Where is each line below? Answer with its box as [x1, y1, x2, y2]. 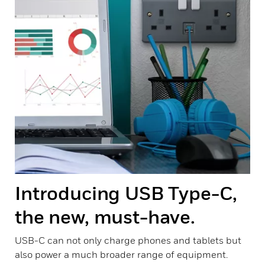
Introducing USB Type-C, [15, 182, 238, 204]
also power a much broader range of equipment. [15, 248, 228, 260]
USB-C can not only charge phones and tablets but [15, 234, 241, 246]
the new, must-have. [15, 205, 195, 228]
